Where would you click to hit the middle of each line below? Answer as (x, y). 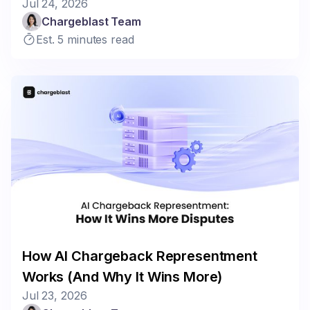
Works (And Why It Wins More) (122, 276)
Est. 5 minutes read (85, 39)
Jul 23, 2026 (55, 295)
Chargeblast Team (91, 21)
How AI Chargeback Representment (140, 256)
